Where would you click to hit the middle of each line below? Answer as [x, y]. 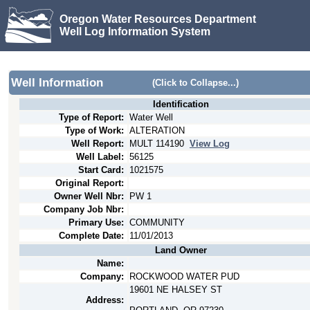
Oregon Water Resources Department [158, 19]
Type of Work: [94, 130]
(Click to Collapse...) [195, 83]
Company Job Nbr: [84, 209]
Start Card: [101, 170]
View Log [210, 144]
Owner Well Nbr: [89, 196]
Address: [105, 300]
